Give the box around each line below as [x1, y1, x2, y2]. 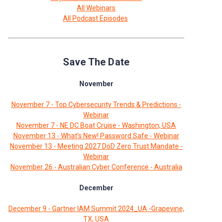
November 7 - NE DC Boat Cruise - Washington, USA [16, 121, 176, 129]
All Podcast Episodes [63, 14, 128, 22]
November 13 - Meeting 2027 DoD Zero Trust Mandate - [9, 142, 183, 150]
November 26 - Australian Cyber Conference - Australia [10, 163, 182, 171]
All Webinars [77, 3, 115, 12]
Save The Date [62, 55, 130, 68]
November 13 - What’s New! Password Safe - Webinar [13, 131, 179, 140]
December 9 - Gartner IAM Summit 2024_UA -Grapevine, [8, 204, 184, 213]
